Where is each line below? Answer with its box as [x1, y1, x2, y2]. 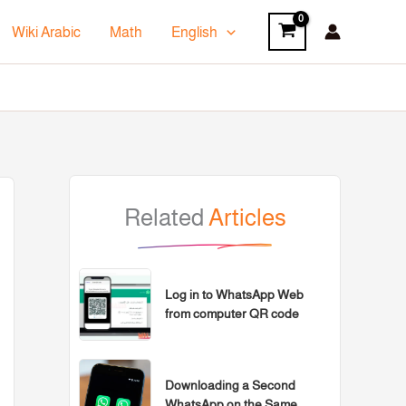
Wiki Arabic [12, 24, 82, 40]
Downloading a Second [165, 378, 295, 393]
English [171, 24, 218, 40]
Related [123, 204, 208, 231]
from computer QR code [165, 306, 299, 322]
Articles [208, 204, 286, 231]
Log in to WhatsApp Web [165, 287, 304, 303]
